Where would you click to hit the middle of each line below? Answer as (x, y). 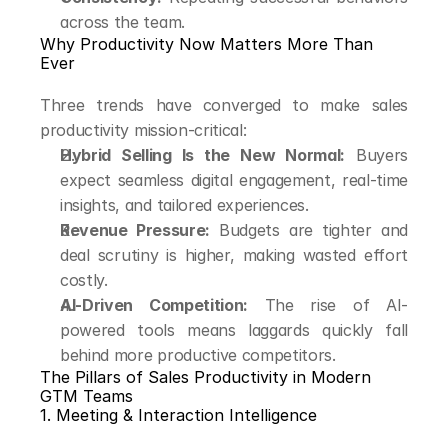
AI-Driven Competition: (154, 305)
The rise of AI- (328, 305)
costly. (84, 280)
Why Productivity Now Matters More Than (206, 44)
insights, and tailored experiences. (184, 205)
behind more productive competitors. (198, 355)
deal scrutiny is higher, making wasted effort (234, 255)
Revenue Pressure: (135, 230)
